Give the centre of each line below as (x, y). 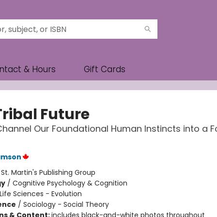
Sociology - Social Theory (66, 204)
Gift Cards (105, 69)
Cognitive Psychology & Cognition (70, 183)
